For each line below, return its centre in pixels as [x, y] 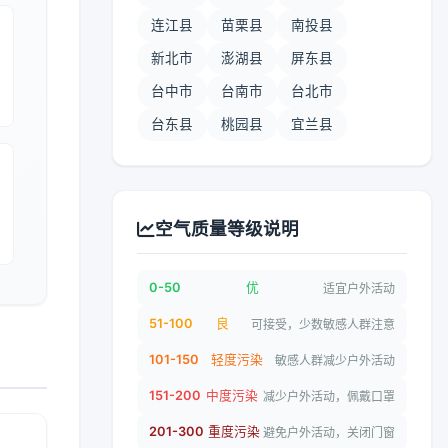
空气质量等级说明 [227, 228]
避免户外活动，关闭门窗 [329, 432]
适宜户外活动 [359, 288]
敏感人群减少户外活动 [335, 360]
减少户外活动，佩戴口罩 [329, 396]
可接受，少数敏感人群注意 [323, 324]
